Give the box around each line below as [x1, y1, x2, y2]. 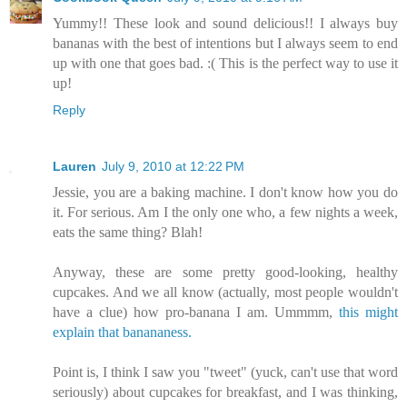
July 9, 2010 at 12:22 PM [102, 159, 244, 174]
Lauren [53, 159, 96, 174]
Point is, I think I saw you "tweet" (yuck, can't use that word [53, 364, 398, 381]
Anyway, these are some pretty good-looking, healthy [53, 264, 398, 281]
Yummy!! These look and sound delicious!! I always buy [53, 15, 398, 32]
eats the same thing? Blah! [53, 224, 203, 241]
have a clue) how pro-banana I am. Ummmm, [53, 304, 339, 321]
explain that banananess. [53, 324, 192, 341]
